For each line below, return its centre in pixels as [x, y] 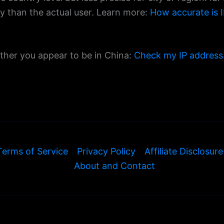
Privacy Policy [106, 151]
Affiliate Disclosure [184, 151]
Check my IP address [178, 55]
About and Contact [114, 166]
